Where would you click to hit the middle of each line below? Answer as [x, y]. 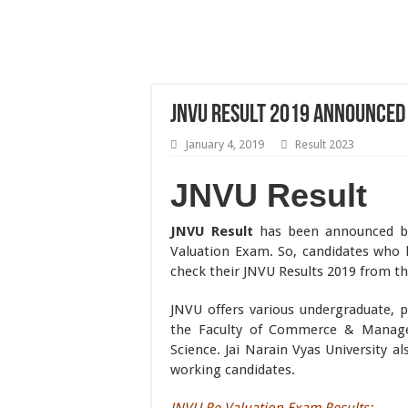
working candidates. [233, 370]
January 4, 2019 [224, 144]
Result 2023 [325, 144]
